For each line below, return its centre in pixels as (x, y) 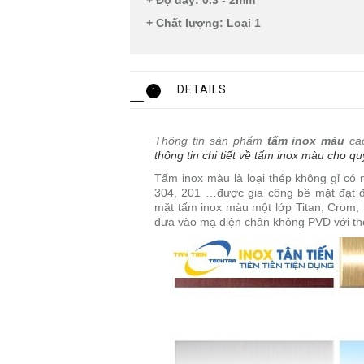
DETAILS (202, 90)
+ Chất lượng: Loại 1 (204, 23)
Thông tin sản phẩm (208, 141)
